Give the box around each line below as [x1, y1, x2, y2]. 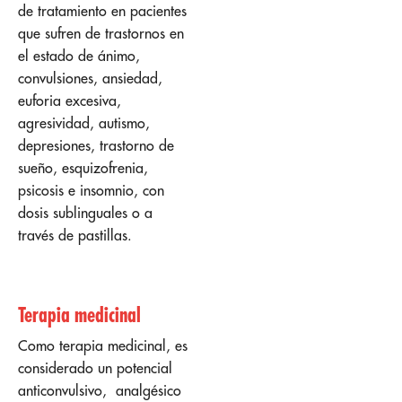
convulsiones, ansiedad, [18, 69, 162, 88]
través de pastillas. [18, 226, 136, 245]
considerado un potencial [18, 358, 172, 377]
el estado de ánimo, [18, 47, 140, 66]
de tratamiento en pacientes [18, 2, 187, 21]
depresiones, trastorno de [18, 136, 174, 155]
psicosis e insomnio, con [18, 181, 164, 200]
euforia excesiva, [18, 92, 121, 110]
